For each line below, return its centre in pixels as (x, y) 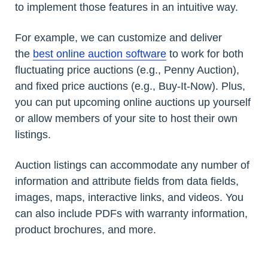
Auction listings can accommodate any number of (132, 165)
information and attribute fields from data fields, (127, 181)
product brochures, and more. (86, 229)
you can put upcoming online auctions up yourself (133, 102)
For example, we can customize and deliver (118, 37)
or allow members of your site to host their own (126, 118)
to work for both (205, 54)
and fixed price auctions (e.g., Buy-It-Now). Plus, (130, 86)
